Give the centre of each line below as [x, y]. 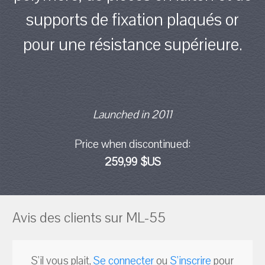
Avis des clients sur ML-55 [89, 217]
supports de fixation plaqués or [132, 20]
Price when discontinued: [132, 144]
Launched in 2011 [132, 114]
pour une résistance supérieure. [132, 44]
